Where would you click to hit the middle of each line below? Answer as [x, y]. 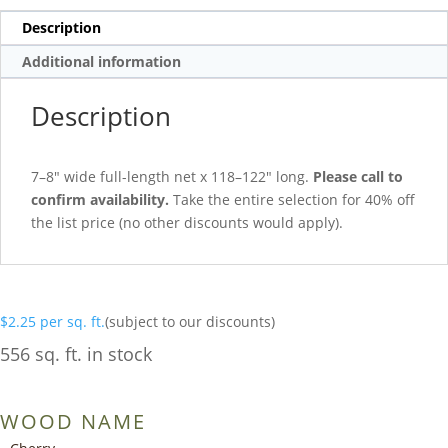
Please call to [358, 176]
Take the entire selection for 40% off [292, 199]
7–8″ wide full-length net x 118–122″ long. [172, 176]
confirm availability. [100, 199]
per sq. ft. [72, 321]
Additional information [101, 62]
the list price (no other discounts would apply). [187, 222]
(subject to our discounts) [190, 321]
